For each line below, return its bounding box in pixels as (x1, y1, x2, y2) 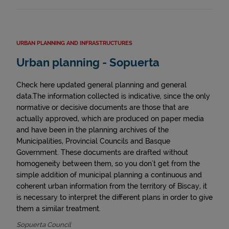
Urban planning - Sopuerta (16, 56, 159, 70)
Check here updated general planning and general (16, 81, 187, 89)
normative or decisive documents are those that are (16, 103, 189, 112)
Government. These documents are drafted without (16, 148, 188, 157)
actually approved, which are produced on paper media (16, 114, 204, 123)
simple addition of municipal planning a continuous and (16, 171, 202, 179)
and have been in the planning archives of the (16, 126, 169, 134)
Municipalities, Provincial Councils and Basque (16, 137, 170, 146)
